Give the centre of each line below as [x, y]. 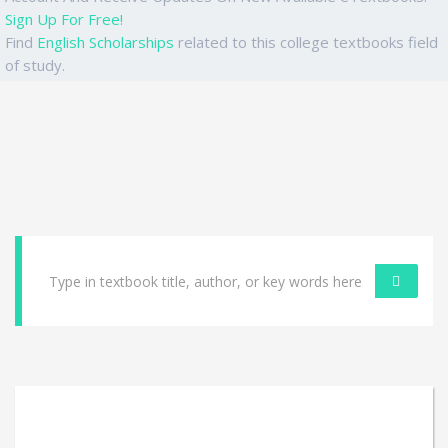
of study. [35, 64]
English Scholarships [105, 41]
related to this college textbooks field [306, 41]
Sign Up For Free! [64, 18]
